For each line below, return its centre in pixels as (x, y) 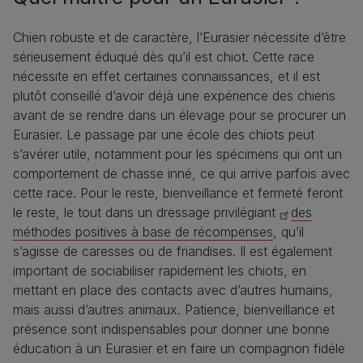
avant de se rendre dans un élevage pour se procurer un (179, 115)
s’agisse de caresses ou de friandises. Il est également (173, 252)
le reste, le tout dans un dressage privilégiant (146, 213)
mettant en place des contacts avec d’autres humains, (173, 290)
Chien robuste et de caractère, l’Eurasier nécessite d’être (179, 38)
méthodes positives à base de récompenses (143, 232)
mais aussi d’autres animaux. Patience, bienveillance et (174, 310)
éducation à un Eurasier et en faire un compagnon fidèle (179, 349)
